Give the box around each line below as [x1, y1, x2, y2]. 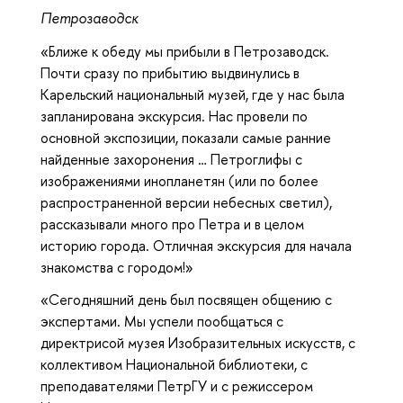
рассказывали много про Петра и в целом [40, 213, 304, 234]
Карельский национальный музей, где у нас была [40, 84, 345, 104]
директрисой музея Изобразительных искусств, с [40, 333, 355, 354]
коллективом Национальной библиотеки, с [40, 354, 308, 375]
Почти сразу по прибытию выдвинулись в [40, 62, 300, 83]
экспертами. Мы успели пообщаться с [40, 311, 283, 332]
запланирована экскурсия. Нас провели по [40, 105, 308, 126]
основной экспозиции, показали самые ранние [40, 127, 331, 148]
